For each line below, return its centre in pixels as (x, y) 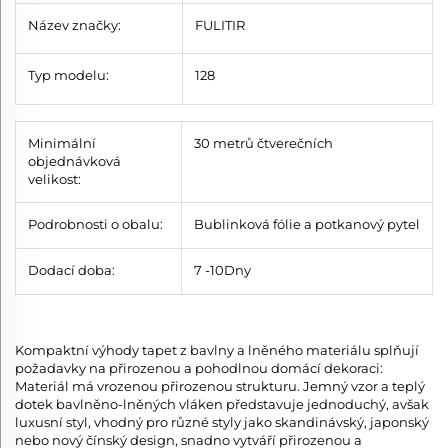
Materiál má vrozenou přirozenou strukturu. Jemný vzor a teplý (220, 385)
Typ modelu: (68, 74)
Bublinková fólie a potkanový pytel (307, 223)
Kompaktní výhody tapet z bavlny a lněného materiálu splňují (217, 349)
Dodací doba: (71, 269)
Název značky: (74, 24)
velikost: (54, 178)
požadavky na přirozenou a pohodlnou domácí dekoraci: (199, 367)
